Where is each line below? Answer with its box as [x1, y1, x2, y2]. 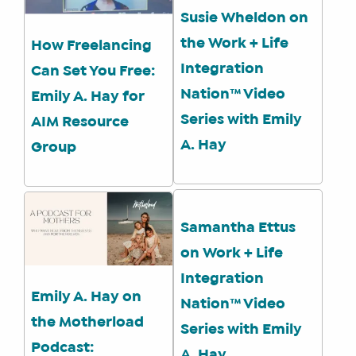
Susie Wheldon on [180, 12, 309, 25]
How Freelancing [31, 39, 152, 52]
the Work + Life [180, 37, 289, 51]
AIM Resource [31, 115, 129, 129]
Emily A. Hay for [31, 90, 145, 103]
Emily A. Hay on [31, 290, 141, 304]
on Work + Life [180, 247, 284, 261]
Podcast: [31, 341, 94, 354]
